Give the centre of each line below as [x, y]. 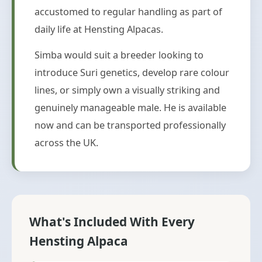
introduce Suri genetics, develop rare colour [132, 72]
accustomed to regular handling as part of [128, 11]
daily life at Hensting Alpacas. [99, 29]
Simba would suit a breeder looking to [119, 55]
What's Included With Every [112, 221]
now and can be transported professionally [130, 125]
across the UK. [66, 142]
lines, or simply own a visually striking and [127, 90]
